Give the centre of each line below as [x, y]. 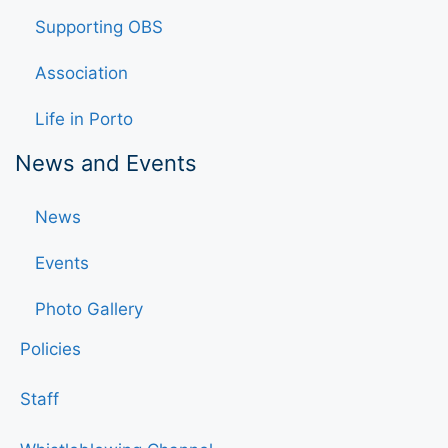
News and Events [106, 162]
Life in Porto [84, 118]
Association [81, 72]
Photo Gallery [89, 308]
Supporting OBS [99, 26]
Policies [50, 348]
